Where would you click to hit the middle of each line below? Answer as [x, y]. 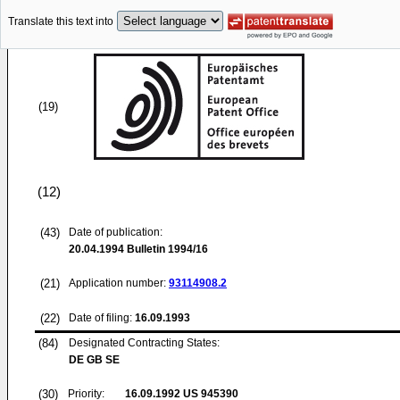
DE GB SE [94, 360]
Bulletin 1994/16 [166, 249]
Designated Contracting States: [144, 343]
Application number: [119, 283]
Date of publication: [116, 232]
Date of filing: [100, 318]
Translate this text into [61, 22]
